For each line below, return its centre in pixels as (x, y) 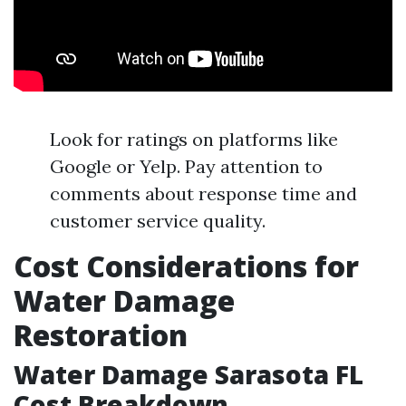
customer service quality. (158, 221)
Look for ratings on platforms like (194, 139)
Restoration (101, 335)
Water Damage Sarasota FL (188, 374)
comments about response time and (203, 193)
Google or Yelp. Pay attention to (186, 166)
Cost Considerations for (186, 266)
